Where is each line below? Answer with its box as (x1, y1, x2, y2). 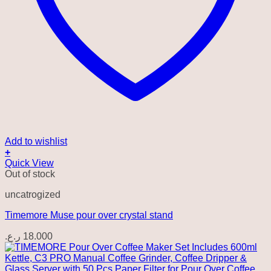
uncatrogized (5, 189, 60, 200)
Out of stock (5, 168, 55, 179)
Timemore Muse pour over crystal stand (5, 209, 173, 220)
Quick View (5, 157, 54, 168)
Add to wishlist (5, 135, 67, 146)
